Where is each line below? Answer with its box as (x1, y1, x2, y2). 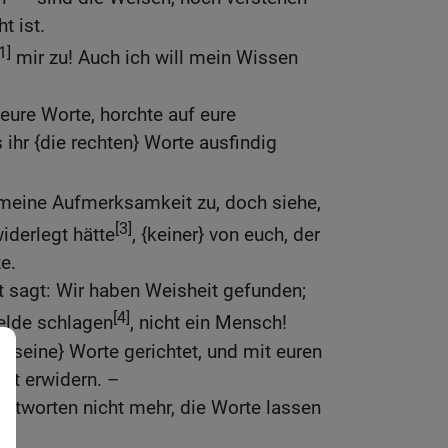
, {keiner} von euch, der (132, 223, 320, 247)
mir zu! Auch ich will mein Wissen (11, 46, 298, 70)
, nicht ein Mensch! (130, 311, 287, 335)
